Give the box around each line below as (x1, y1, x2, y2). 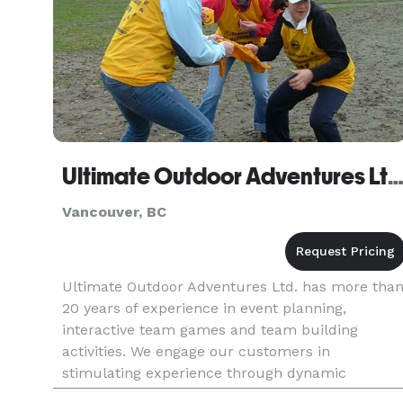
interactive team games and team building (62, 321, 358, 338)
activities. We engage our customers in (62, 343, 330, 360)
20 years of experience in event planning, (62, 300, 346, 317)
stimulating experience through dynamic (62, 364, 346, 381)
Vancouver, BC (62, 203, 166, 220)
